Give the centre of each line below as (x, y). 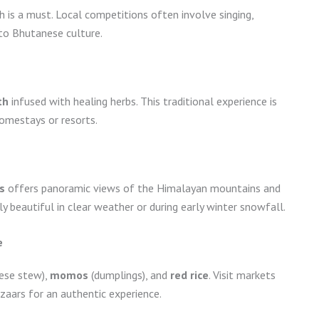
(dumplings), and (129, 275)
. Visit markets (242, 275)
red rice (189, 275)
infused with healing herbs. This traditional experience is (143, 101)
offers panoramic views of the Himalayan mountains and (143, 188)
